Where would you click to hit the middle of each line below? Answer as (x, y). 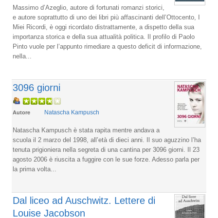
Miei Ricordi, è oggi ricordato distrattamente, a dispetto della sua (103, 27)
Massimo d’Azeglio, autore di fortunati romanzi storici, (89, 7)
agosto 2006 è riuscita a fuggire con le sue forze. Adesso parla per (106, 159)
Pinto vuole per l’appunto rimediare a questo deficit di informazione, (107, 46)
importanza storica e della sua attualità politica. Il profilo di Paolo (104, 36)
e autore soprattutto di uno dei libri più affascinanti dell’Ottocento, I (106, 17)
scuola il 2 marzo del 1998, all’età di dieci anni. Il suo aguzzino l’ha (107, 140)
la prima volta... (35, 169)
